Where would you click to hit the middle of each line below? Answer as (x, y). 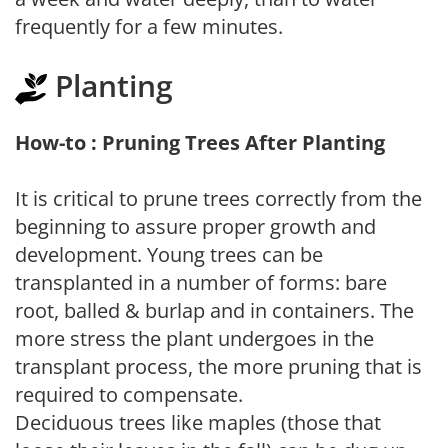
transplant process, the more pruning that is (218, 366)
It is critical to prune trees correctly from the (218, 198)
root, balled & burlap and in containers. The (214, 310)
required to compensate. (129, 394)
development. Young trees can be (169, 254)
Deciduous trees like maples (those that (198, 422)
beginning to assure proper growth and (195, 226)
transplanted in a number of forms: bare (201, 282)
